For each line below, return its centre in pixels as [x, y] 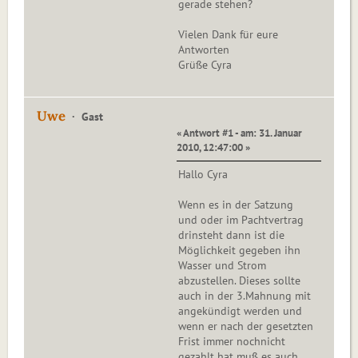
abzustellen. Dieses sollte [239, 281]
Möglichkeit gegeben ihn [239, 251]
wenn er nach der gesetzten [246, 326]
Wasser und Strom [222, 266]
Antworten [204, 50]
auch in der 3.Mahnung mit [245, 296]
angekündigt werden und [240, 311]
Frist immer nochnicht [232, 342]
